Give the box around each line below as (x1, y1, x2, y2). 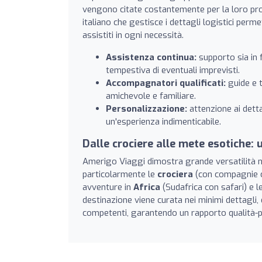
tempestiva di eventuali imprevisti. (106, 64, 240, 76)
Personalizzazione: (106, 102, 187, 115)
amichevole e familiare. (106, 89, 196, 102)
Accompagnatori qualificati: (106, 77, 226, 89)
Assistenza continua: (106, 51, 196, 63)
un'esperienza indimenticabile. (106, 115, 221, 127)
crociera (157, 168, 193, 180)
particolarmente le (82, 168, 157, 180)
